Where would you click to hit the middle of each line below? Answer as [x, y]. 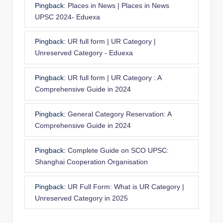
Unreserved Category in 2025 [81, 198]
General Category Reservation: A [119, 114]
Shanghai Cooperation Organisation [91, 162]
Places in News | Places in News [118, 5]
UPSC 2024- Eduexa [67, 17]
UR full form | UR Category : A [114, 78]
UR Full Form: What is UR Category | [126, 187]
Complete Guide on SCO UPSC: [118, 150]
